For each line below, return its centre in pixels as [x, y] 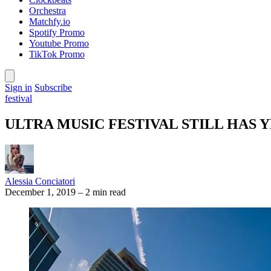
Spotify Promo [57, 32]
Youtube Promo [59, 43]
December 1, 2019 [40, 192]
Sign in [18, 87]
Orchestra [47, 11]
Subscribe [53, 87]
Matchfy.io [50, 21]
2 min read [106, 192]
